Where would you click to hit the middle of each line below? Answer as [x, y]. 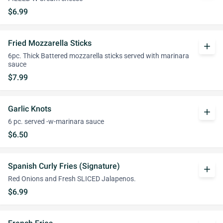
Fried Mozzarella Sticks [50, 43]
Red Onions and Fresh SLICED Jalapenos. [72, 179]
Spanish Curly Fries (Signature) [64, 166]
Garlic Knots [30, 109]
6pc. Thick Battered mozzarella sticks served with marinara [99, 56]
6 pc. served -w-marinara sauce [56, 122]
